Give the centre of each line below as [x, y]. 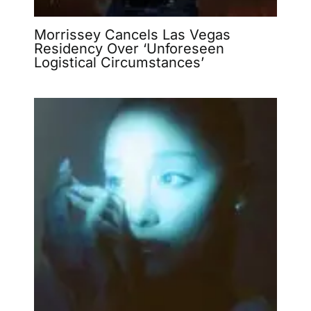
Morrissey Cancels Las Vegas [132, 34]
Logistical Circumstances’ [119, 62]
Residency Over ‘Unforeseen [129, 48]
